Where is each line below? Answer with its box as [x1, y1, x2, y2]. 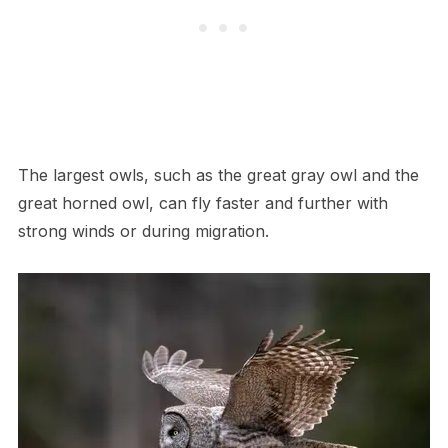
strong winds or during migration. [17, 221, 269, 242]
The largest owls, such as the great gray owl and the [17, 165, 419, 186]
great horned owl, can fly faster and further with [17, 193, 388, 214]
